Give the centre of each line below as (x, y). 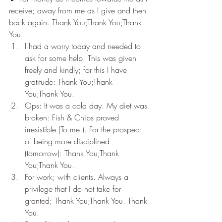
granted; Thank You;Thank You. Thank (87, 201)
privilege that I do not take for (74, 189)
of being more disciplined (68, 141)
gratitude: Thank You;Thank (70, 82)
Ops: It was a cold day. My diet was (87, 106)
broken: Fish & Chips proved (73, 118)
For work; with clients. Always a (78, 177)
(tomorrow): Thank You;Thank (73, 153)
